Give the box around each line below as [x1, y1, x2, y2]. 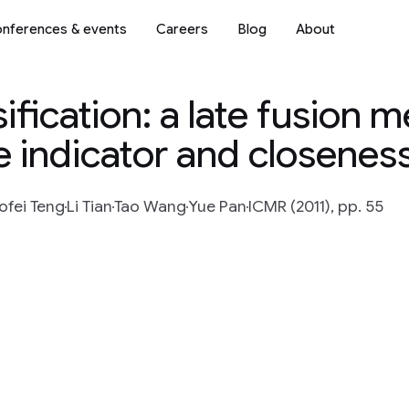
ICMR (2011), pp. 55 [248, 196, 383, 216]
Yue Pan [188, 196, 246, 216]
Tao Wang [114, 196, 186, 216]
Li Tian [67, 196, 112, 216]
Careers [156, 20, 208, 37]
